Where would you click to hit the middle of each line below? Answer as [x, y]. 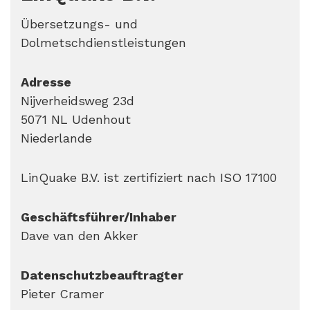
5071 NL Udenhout [76, 119]
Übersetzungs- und [79, 24]
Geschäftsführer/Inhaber [99, 217]
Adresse [46, 82]
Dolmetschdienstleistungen [103, 43]
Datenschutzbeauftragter [102, 275]
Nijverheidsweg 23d [77, 101]
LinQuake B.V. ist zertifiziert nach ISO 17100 [149, 177]
